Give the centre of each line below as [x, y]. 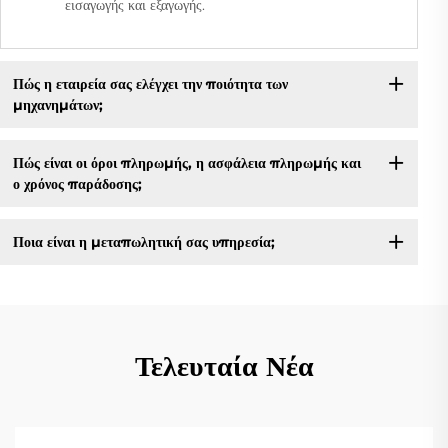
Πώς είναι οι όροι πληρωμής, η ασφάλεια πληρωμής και [186, 162]
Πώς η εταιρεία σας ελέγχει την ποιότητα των [150, 83]
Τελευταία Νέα [224, 366]
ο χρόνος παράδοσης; [77, 183]
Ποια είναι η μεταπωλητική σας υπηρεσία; [143, 241]
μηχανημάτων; [57, 104]
